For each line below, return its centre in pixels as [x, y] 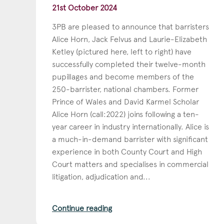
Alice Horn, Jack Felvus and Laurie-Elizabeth [129, 39]
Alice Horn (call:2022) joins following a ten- [125, 114]
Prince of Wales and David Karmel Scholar [125, 101]
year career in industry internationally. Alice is [130, 126]
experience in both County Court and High [127, 151]
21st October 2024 [84, 7]
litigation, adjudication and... [101, 176]
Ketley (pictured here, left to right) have [122, 51]
